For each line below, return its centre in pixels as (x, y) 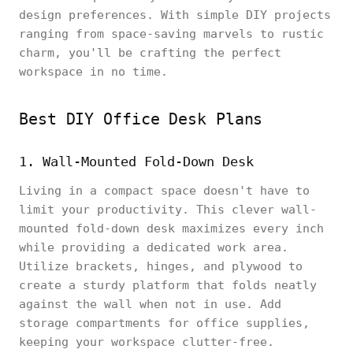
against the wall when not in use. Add (150, 304)
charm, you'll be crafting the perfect (150, 53)
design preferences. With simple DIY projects (175, 15)
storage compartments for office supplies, (164, 323)
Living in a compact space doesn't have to (164, 191)
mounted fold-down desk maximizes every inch (171, 229)
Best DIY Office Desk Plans (141, 119)
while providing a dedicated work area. (154, 247)
